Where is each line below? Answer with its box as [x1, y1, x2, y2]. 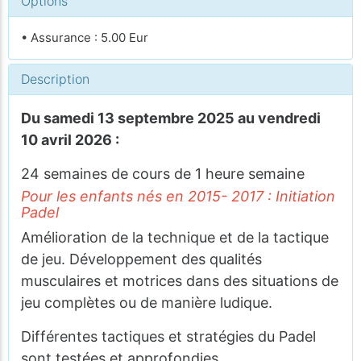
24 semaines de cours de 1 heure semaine [21, 165, 305, 182]
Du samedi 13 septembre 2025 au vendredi [21, 110, 321, 127]
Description [21, 71, 89, 87]
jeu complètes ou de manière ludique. [21, 294, 276, 311]
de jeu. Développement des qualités [21, 251, 262, 268]
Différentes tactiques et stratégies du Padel [21, 328, 316, 345]
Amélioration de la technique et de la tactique [21, 229, 329, 246]
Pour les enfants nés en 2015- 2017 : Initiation [21, 187, 335, 205]
